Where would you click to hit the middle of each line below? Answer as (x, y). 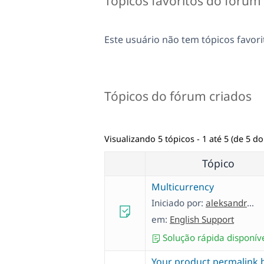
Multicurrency (183, 187)
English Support (202, 220)
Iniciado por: (179, 203)
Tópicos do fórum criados (178, 96)
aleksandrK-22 (226, 203)
